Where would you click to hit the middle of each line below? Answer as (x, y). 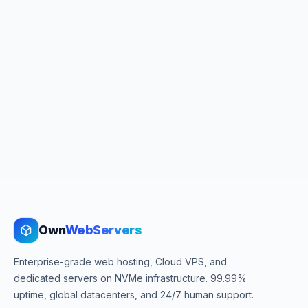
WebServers (103, 230)
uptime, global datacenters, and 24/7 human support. (134, 295)
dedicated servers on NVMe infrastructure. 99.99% (130, 278)
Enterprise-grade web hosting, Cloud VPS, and (120, 262)
